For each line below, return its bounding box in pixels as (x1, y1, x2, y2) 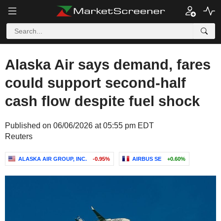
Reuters (5, 132, 33, 141)
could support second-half (5, 75, 186, 91)
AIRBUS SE (132, 156, 161, 162)
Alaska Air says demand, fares (5, 57, 211, 73)
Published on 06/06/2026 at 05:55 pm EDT (5, 121, 154, 130)
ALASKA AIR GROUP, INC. (18, 156, 87, 162)
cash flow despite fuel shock (5, 93, 200, 109)
